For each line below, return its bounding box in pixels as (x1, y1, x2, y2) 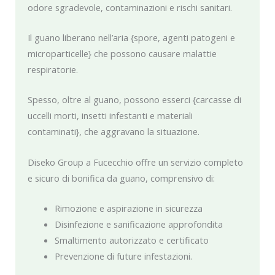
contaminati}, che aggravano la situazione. (28, 125, 199, 138)
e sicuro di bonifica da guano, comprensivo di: (28, 171, 215, 184)
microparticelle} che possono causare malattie (28, 47, 217, 60)
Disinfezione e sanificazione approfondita (54, 218, 223, 231)
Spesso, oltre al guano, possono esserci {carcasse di (28, 93, 241, 106)
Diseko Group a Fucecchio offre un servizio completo (28, 155, 243, 168)
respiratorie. (28, 63, 78, 76)
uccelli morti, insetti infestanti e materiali (28, 109, 193, 122)
